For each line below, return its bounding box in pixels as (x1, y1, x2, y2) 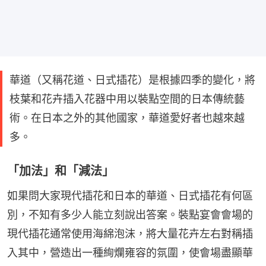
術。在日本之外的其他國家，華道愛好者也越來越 (9, 111, 245, 124)
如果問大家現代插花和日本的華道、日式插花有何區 (7, 189, 253, 202)
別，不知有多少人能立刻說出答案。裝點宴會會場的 (7, 208, 253, 221)
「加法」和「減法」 (7, 163, 114, 178)
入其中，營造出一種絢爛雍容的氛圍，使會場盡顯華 (7, 246, 253, 259)
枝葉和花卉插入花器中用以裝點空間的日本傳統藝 (9, 92, 245, 105)
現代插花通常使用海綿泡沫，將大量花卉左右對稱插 (7, 227, 253, 240)
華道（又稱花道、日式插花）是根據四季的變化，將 (9, 73, 255, 86)
